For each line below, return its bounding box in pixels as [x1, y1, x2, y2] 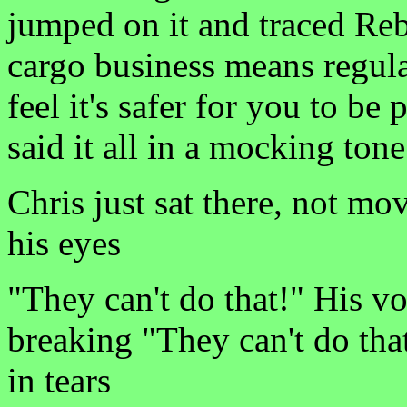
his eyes [7, 223, 121, 263]
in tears [7, 361, 111, 400]
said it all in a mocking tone [7, 127, 405, 166]
